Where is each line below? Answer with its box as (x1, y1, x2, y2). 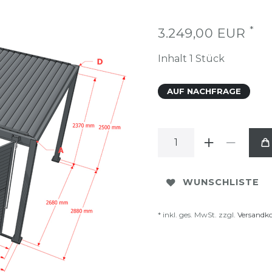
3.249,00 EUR (158, 25, 250, 41)
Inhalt (158, 52, 189, 64)
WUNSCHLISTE (183, 177, 259, 188)
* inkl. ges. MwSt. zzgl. (158, 209, 237, 219)
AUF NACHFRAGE (167, 86, 241, 96)
